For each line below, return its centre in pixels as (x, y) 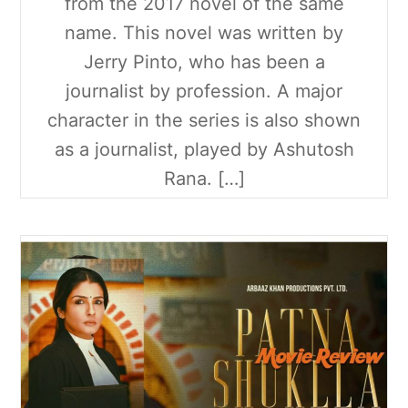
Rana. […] (204, 179)
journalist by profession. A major (204, 92)
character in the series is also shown (204, 121)
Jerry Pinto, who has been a (204, 62)
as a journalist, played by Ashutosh (204, 150)
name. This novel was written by (204, 33)
